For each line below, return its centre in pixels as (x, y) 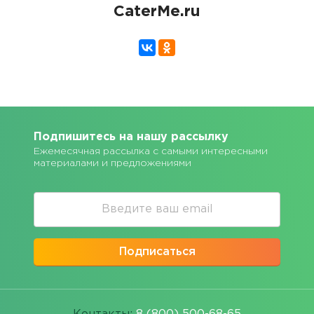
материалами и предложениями (112, 163)
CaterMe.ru (157, 12)
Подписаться (157, 252)
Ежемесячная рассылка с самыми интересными (151, 151)
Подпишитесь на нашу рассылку (131, 137)
